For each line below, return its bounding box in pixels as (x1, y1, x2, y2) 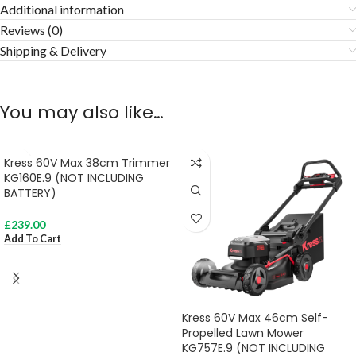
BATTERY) (4, 185, 56, 202)
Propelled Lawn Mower (182, 325, 304, 342)
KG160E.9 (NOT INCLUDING (4, 170, 144, 187)
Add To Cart (4, 232, 61, 245)
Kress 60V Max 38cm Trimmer (4, 155, 170, 172)
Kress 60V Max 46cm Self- (182, 310, 328, 327)
